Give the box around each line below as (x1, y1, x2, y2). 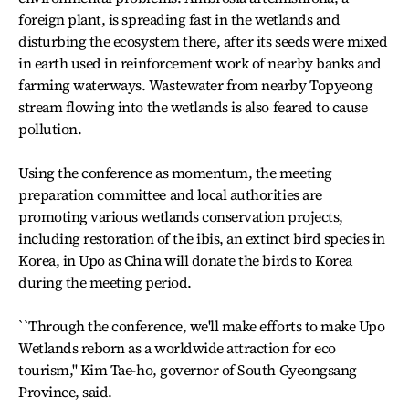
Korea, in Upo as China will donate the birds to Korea (18, 250, 352, 270)
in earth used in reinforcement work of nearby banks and (18, 53, 382, 73)
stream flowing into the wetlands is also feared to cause (18, 97, 368, 117)
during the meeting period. (18, 272, 192, 292)
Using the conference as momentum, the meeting (18, 163, 332, 183)
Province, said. (18, 382, 112, 402)
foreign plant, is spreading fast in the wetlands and (18, 9, 341, 29)
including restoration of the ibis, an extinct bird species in (18, 228, 386, 248)
